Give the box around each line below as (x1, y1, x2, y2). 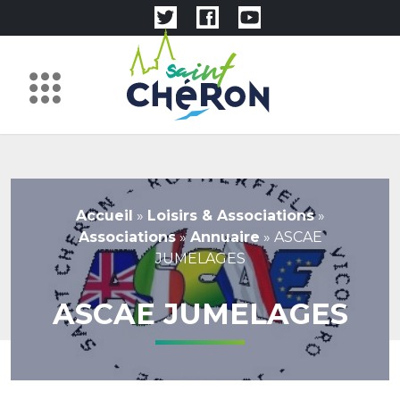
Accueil (75, 207, 133, 224)
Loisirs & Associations (146, 207, 314, 224)
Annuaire (189, 229, 260, 246)
